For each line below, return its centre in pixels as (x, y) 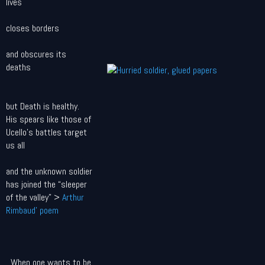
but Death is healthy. (43, 106)
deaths (18, 67)
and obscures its (36, 54)
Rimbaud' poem (32, 210)
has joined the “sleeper (46, 184)
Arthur (73, 197)
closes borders (33, 28)
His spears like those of (49, 119)
